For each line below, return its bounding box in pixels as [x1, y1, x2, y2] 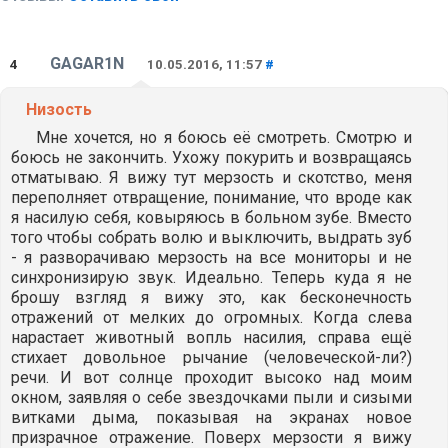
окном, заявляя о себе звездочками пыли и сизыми [11, 388, 413, 407]
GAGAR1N [50, 54, 124, 73]
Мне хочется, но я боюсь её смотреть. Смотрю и [36, 128, 413, 147]
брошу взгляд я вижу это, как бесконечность [11, 288, 413, 307]
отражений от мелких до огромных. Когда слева [11, 308, 413, 327]
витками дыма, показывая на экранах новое [11, 408, 413, 427]
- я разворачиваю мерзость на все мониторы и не [11, 248, 413, 267]
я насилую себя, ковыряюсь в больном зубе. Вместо [11, 208, 413, 227]
